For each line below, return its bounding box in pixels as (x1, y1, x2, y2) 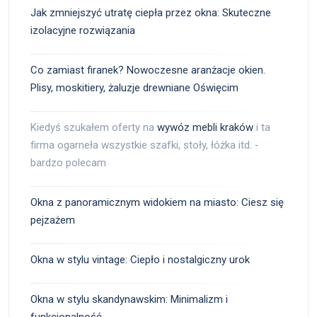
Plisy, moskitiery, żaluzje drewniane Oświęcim (30, 81, 238, 95)
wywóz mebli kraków (157, 121, 253, 134)
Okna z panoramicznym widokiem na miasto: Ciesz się (30, 196, 284, 209)
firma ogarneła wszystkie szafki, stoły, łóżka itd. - (30, 139, 259, 152)
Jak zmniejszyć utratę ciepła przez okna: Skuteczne (30, 6, 271, 20)
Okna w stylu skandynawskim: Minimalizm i (30, 293, 228, 306)
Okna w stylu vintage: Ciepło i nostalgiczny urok (30, 253, 250, 267)
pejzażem (30, 214, 75, 227)
